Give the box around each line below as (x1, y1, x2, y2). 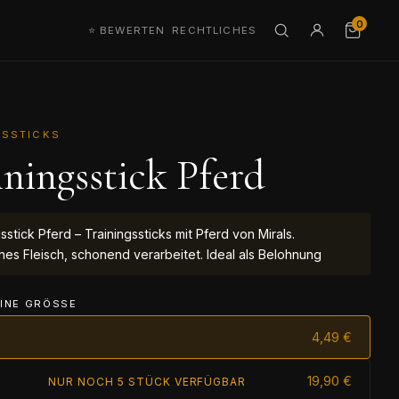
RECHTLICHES (172, 24, 256, 37)
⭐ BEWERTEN (87, 24, 166, 37)
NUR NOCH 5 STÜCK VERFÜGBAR (48, 374, 247, 388)
